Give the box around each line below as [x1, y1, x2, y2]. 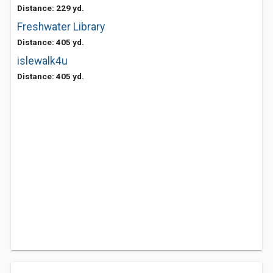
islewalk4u [17, 55, 68, 67]
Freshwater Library [17, 21, 105, 33]
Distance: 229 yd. [17, 3, 84, 13]
